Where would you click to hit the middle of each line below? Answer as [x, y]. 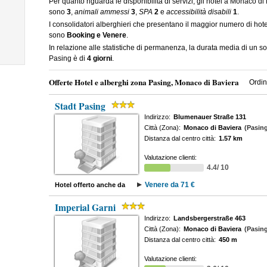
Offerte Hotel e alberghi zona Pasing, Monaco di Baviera [144, 82]
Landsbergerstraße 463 [209, 218]
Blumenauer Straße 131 [209, 117]
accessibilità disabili [198, 12]
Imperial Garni [85, 207]
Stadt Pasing [80, 106]
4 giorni [99, 58]
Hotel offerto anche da [90, 185]
